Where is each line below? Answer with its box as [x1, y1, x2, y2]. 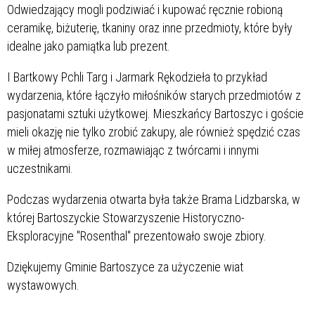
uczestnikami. [7, 160, 73, 176]
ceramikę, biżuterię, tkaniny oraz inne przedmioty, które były [7, 20, 292, 35]
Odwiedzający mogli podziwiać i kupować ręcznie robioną [7, 1, 283, 17]
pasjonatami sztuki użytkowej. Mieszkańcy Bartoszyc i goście [7, 105, 304, 121]
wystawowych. [7, 277, 79, 292]
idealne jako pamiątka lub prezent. [7, 38, 170, 53]
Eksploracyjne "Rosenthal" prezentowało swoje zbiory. [7, 228, 266, 243]
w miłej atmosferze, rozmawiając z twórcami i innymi [7, 142, 259, 157]
